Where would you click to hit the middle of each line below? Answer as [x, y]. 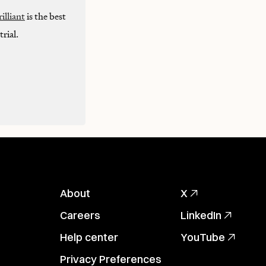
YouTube [203, 237]
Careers [80, 215]
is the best [45, 16]
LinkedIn [201, 215]
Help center [89, 237]
